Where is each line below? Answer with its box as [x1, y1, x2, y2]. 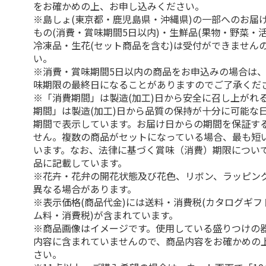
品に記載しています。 [33, 156, 128, 170]
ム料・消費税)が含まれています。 [33, 208, 179, 222]
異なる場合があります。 [33, 182, 137, 196]
